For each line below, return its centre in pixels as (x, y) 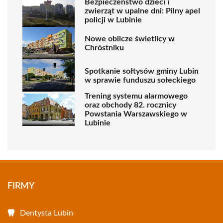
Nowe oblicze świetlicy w (130, 39)
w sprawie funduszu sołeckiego (140, 80)
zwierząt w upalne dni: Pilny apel (142, 11)
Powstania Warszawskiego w (136, 114)
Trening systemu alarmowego (136, 96)
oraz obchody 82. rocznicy (130, 105)
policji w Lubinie (113, 20)
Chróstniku (104, 48)
